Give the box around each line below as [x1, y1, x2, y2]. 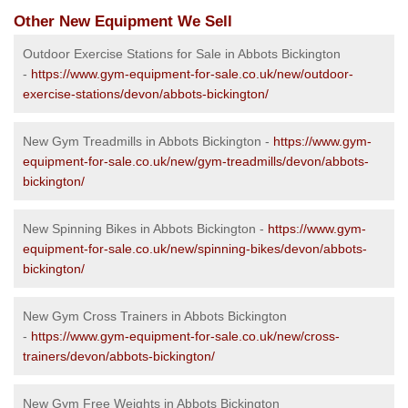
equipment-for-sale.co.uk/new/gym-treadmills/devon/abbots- [23, 154, 369, 169]
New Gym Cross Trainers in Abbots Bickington [23, 309, 287, 324]
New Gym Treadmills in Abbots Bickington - [23, 134, 273, 149]
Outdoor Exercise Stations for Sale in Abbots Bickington [23, 46, 341, 62]
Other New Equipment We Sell [14, 13, 232, 31]
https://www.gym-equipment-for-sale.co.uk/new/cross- [31, 329, 340, 344]
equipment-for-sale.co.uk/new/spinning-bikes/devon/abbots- [23, 241, 367, 257]
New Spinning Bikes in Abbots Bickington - [23, 221, 268, 237]
